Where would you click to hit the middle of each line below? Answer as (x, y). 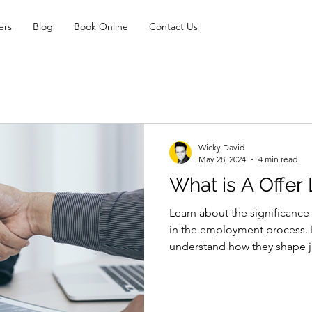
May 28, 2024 (222, 159)
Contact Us (173, 26)
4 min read (278, 159)
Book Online (101, 26)
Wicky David (221, 147)
